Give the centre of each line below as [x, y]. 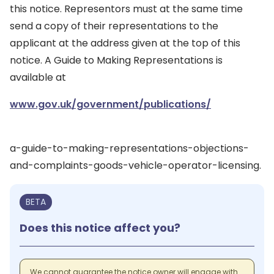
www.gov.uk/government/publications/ [110, 104]
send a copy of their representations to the [114, 26]
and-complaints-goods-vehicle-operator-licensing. [135, 165]
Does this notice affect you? [100, 228]
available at [38, 77]
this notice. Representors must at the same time [126, 9]
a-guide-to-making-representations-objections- [129, 148]
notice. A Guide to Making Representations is [116, 60]
